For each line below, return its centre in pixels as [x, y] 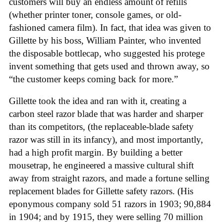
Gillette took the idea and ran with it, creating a [98, 101]
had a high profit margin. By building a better [96, 153]
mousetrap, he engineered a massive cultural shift [101, 166]
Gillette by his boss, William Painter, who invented [105, 40]
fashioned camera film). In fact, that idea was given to [110, 27]
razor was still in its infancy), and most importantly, [106, 140]
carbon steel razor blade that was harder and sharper [106, 114]
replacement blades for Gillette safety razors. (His [101, 191]
